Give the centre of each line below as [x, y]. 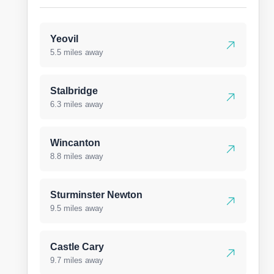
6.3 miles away [77, 104]
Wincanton [75, 143]
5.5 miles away [77, 52]
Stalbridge [74, 91]
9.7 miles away [77, 260]
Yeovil [64, 39]
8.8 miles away [77, 156]
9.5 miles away [77, 208]
